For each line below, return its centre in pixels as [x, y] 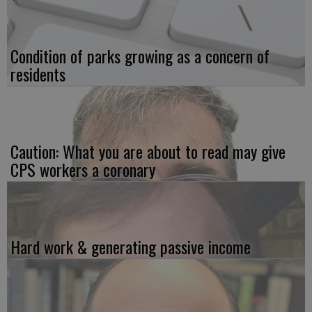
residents [38, 74]
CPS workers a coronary [83, 170]
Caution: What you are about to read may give [148, 151]
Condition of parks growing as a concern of [140, 56]
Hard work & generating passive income [131, 247]
